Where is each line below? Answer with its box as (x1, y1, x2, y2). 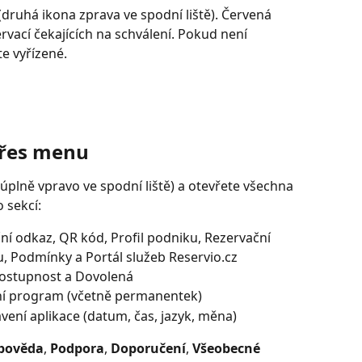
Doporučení (111, 339, 186, 358)
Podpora (50, 339, 104, 358)
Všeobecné (192, 339, 263, 358)
